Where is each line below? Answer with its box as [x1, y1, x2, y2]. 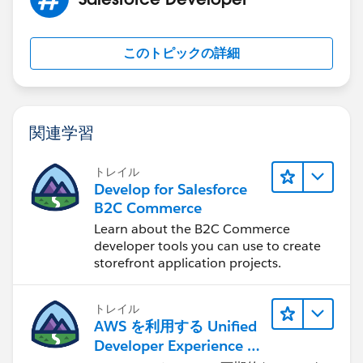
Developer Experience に [94, 335, 262, 355]
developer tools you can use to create [94, 237, 321, 254]
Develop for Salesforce [94, 179, 247, 199]
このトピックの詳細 [123, 44, 240, 62]
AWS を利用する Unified [94, 316, 257, 335]
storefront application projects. [94, 254, 281, 271]
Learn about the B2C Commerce [94, 220, 290, 237]
